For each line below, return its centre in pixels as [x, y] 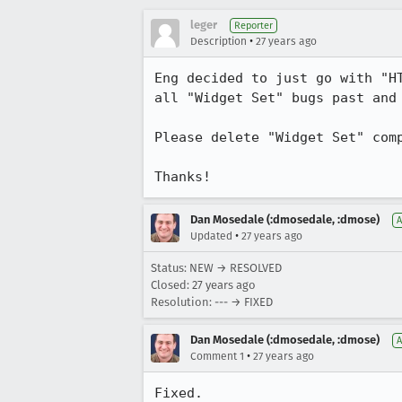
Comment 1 [217, 356]
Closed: [171, 285]
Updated [211, 236]
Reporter [253, 26]
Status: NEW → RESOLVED [216, 268]
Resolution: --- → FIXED [212, 302]
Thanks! [183, 177]
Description [218, 41]
